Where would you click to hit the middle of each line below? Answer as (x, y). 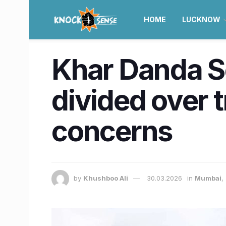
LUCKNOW (201, 19)
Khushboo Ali (106, 178)
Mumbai (208, 178)
